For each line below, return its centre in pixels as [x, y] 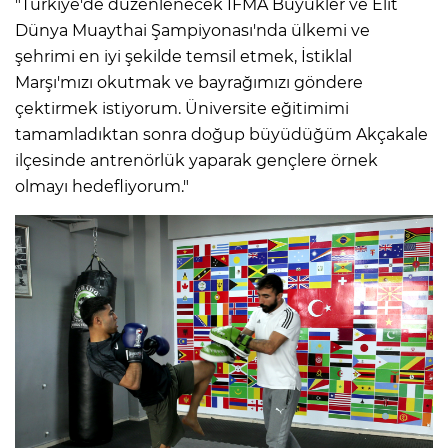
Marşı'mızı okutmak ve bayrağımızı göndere [189, 82]
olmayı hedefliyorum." [102, 186]
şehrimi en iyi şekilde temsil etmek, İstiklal [183, 56]
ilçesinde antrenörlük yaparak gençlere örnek [196, 160]
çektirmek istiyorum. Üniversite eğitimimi [182, 108]
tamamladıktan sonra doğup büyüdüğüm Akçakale [221, 134]
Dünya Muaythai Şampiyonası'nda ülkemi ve [192, 30]
